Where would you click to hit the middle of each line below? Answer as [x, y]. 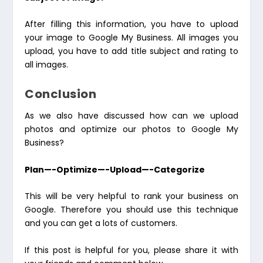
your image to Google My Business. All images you [131, 38]
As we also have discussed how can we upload [131, 116]
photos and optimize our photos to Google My [131, 129]
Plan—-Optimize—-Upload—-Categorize [115, 169]
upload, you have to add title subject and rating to [131, 51]
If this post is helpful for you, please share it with [131, 250]
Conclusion [61, 94]
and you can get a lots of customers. [101, 223]
